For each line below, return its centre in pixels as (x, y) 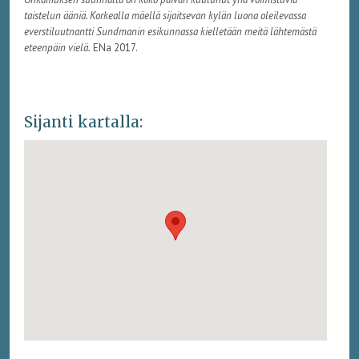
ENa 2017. (114, 48)
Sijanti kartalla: (83, 121)
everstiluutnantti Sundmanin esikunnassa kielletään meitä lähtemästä (170, 32)
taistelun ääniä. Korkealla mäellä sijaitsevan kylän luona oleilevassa (165, 16)
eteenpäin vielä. (57, 48)
